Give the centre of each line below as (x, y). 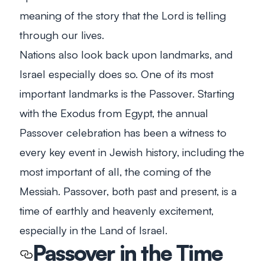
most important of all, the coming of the (115, 171)
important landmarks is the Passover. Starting (127, 93)
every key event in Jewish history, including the (132, 151)
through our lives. (62, 34)
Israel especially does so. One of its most (117, 73)
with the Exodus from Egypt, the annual (114, 112)
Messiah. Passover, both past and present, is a (128, 190)
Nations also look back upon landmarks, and (126, 54)
